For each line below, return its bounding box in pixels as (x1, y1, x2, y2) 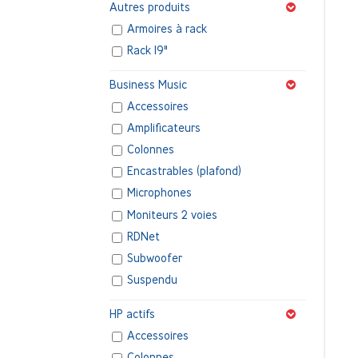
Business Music (109, 77, 187, 91)
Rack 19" (127, 43, 169, 58)
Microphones (127, 185, 193, 200)
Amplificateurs (127, 121, 201, 135)
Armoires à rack (127, 21, 208, 35)
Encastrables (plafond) (127, 164, 242, 178)
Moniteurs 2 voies (127, 207, 218, 221)
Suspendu (127, 272, 178, 287)
